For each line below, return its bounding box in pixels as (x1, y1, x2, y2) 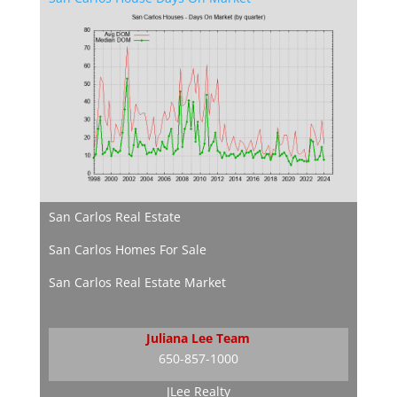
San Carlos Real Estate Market (48, 274, 226, 292)
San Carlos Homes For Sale (48, 241, 206, 259)
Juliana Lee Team (146, 330, 251, 347)
